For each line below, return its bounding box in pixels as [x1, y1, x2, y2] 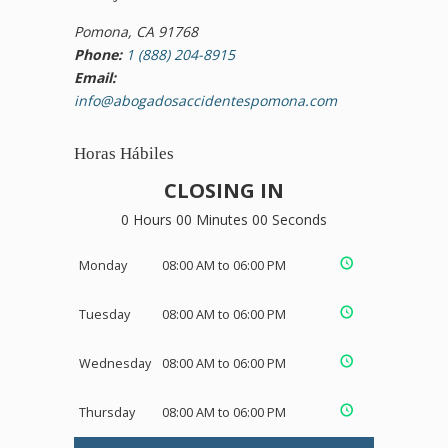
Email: [74, 67, 116, 87]
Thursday [79, 403, 135, 421]
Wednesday [79, 354, 151, 372]
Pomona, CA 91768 [74, 21, 198, 41]
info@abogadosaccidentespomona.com [74, 90, 337, 110]
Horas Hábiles [74, 143, 174, 163]
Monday [79, 256, 127, 274]
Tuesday [79, 305, 130, 323]
